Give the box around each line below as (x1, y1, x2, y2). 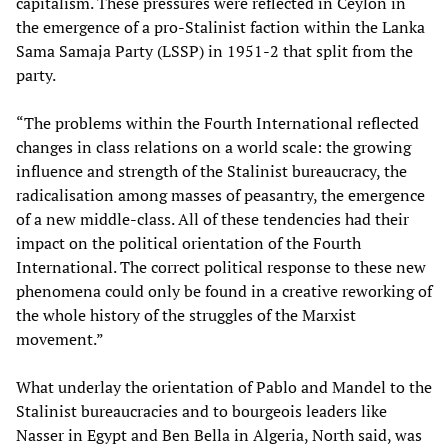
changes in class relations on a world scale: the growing (16, 136, 411, 159)
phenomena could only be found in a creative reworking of (16, 280, 432, 303)
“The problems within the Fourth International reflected (16, 112, 419, 135)
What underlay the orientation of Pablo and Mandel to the (16, 376, 432, 399)
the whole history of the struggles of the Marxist (16, 304, 356, 327)
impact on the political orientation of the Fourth (16, 232, 361, 255)
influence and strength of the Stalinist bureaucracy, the (16, 160, 407, 183)
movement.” (16, 328, 104, 351)
